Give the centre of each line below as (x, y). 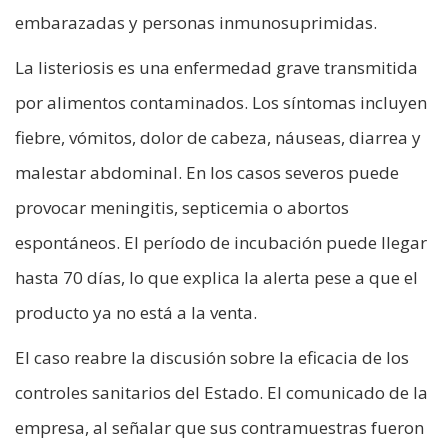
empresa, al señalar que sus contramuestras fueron (219, 428)
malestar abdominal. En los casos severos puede (207, 173)
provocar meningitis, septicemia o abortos (182, 208)
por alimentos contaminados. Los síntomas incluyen (221, 103)
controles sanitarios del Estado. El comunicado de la (221, 393)
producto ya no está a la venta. (136, 313)
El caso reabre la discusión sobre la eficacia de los (212, 358)
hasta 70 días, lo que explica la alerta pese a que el (216, 278)
